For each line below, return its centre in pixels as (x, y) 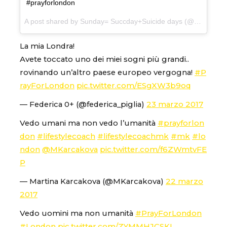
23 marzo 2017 (175, 104)
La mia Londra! (47, 46)
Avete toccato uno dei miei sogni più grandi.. (104, 59)
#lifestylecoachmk (133, 136)
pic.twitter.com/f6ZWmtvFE (153, 149)
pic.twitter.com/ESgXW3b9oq (134, 85)
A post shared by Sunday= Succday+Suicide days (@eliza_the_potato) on (198, 22)
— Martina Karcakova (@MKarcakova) (93, 181)
